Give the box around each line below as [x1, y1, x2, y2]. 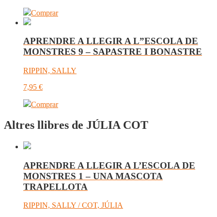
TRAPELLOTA [23, 181, 88, 192]
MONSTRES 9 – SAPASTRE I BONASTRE [23, 46, 202, 57]
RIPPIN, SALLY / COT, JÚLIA [23, 201, 123, 210]
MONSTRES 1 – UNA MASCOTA [23, 170, 163, 181]
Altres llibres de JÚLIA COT [4, 118, 148, 131]
